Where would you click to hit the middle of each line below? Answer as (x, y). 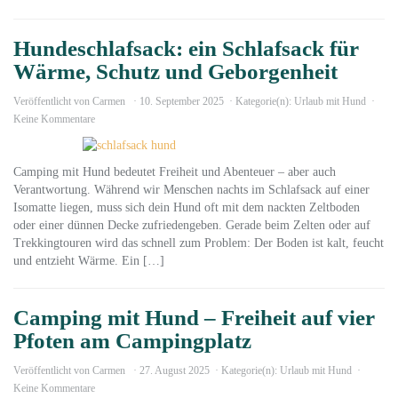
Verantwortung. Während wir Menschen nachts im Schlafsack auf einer (191, 190)
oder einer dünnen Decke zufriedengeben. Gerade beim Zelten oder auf (192, 225)
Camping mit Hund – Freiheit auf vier (194, 318)
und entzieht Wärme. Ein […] (89, 261)
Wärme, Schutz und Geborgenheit (178, 72)
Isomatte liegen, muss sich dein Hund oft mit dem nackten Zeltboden (187, 207)
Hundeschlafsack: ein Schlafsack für (186, 48)
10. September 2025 (182, 101)
